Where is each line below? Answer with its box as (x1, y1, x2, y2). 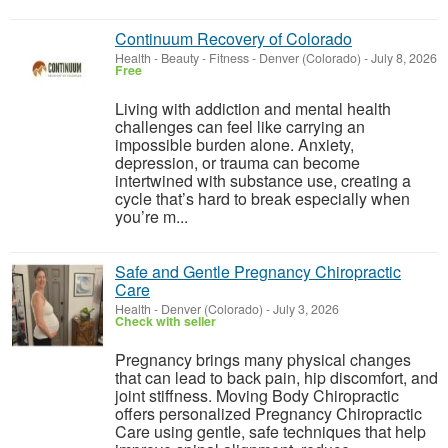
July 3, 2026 (270, 300, 339, 318)
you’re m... (115, 205, 188, 228)
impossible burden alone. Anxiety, (115, 133, 354, 156)
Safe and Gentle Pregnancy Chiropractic (115, 260, 401, 283)
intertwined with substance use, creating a (115, 169, 411, 192)
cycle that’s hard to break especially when (115, 187, 410, 210)
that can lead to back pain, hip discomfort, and (115, 366, 438, 389)
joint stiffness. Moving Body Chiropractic (115, 384, 399, 407)
